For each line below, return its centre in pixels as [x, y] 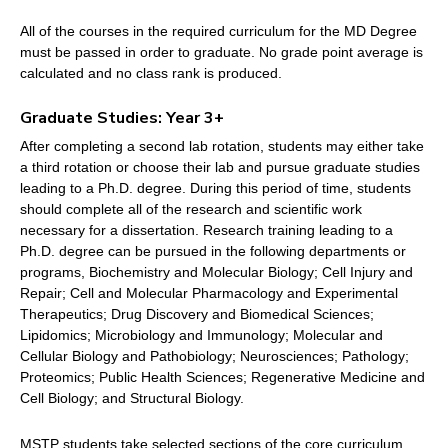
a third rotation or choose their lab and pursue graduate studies [220, 167]
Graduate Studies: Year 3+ [122, 118]
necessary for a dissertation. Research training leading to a [206, 230]
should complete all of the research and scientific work [191, 209]
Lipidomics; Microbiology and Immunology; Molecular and [201, 335]
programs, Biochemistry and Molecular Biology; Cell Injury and [216, 272]
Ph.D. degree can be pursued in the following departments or [213, 251]
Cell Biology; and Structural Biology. [132, 398]
